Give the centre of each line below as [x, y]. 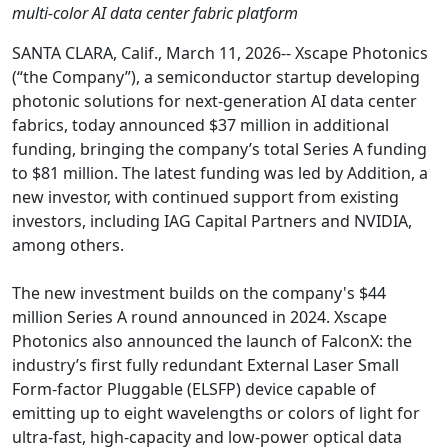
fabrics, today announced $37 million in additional [200, 124]
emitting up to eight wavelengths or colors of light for [216, 412]
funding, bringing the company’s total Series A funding [219, 148]
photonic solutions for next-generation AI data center [214, 100]
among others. [68, 244]
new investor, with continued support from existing [205, 196]
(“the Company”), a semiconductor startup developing [216, 76]
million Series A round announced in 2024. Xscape [199, 316]
